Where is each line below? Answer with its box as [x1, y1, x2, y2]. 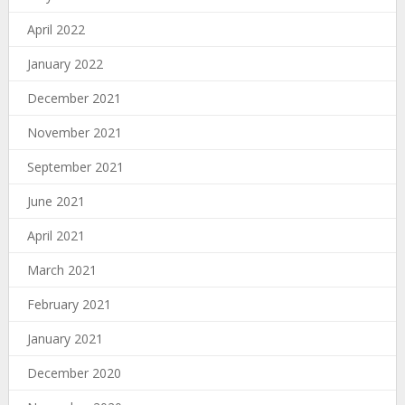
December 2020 [26, 363, 121, 381]
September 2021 [26, 157, 124, 175]
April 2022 [26, 20, 85, 38]
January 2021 [26, 329, 103, 347]
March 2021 [26, 260, 97, 278]
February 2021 [26, 295, 111, 313]
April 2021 [26, 226, 85, 244]
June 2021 [26, 192, 85, 210]
